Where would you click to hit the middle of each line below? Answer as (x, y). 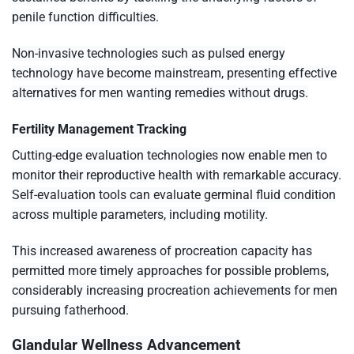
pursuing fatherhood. (70, 310)
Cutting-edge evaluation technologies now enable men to (169, 155)
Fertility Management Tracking (99, 129)
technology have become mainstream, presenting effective (174, 73)
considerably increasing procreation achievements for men (175, 290)
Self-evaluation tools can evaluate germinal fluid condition (174, 194)
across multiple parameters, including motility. (140, 214)
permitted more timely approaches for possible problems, (170, 270)
